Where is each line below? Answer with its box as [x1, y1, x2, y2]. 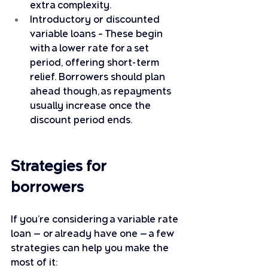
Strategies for [11, 156, 110, 176]
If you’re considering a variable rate [11, 212, 181, 226]
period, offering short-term [30, 56, 162, 69]
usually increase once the [30, 99, 153, 112]
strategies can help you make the [11, 241, 171, 255]
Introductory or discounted [30, 13, 162, 26]
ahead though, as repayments [30, 84, 173, 98]
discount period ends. [30, 113, 132, 127]
